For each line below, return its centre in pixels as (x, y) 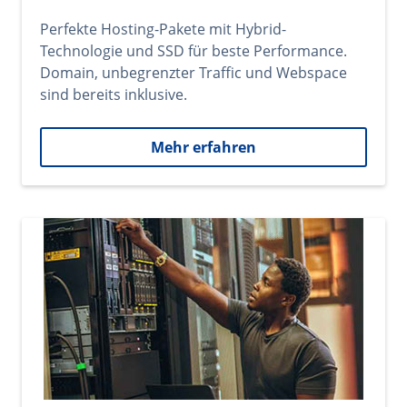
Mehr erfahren (203, 147)
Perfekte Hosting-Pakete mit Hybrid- (163, 29)
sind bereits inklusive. (114, 94)
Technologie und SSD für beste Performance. (194, 51)
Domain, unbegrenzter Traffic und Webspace (194, 73)
